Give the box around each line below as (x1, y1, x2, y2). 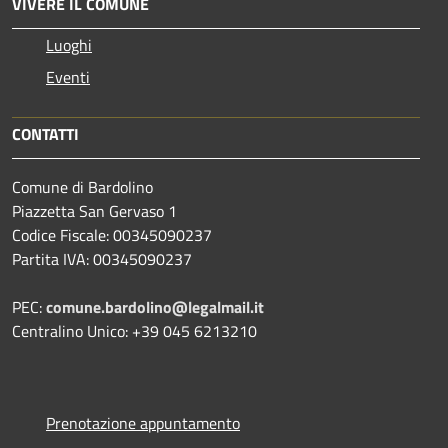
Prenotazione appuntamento (46, 410, 240, 435)
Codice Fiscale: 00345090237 (12, 222, 212, 247)
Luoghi (46, 32, 92, 57)
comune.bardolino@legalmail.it (46, 294, 264, 319)
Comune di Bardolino (12, 174, 153, 199)
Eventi (46, 64, 90, 89)
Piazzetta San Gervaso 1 (12, 198, 177, 223)
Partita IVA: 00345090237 (12, 246, 192, 271)
